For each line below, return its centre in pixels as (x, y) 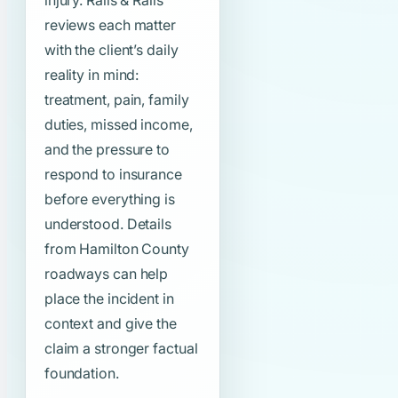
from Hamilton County (116, 249)
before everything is (109, 199)
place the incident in (109, 299)
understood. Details (107, 224)
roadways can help (106, 274)
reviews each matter (110, 25)
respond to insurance (113, 175)
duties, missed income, (118, 125)
